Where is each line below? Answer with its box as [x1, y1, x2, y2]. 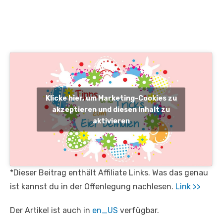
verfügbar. [118, 206, 159, 216]
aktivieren [92, 116, 130, 125]
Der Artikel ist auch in [10, 206, 92, 216]
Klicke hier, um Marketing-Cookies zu [45, 94, 177, 103]
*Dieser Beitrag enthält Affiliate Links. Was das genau [10, 168, 208, 178]
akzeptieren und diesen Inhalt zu [52, 105, 170, 114]
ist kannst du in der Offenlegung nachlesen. [10, 182, 175, 192]
